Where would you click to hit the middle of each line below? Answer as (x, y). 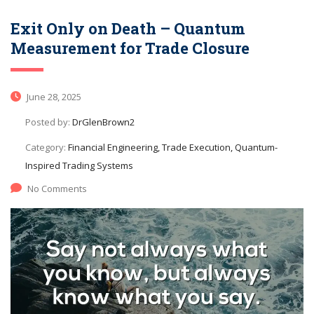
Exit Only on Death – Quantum (128, 28)
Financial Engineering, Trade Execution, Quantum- (173, 147)
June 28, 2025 (53, 96)
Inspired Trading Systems (79, 165)
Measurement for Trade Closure (130, 48)
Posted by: (49, 122)
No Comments (57, 188)
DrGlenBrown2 (103, 122)
